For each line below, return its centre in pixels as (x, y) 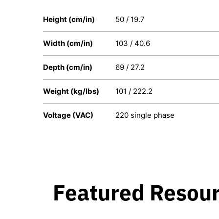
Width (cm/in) (68, 43)
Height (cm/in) (69, 19)
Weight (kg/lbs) (71, 91)
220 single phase (145, 115)
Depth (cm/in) (68, 67)
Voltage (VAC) (68, 115)
